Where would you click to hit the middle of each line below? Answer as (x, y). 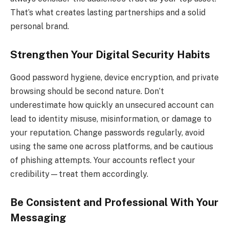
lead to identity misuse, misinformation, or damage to (111, 119)
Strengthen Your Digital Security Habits (110, 55)
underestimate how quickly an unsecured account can (112, 105)
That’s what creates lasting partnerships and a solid (108, 12)
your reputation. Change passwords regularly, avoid (107, 132)
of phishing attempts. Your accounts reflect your (103, 160)
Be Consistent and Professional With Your (114, 203)
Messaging (38, 218)
